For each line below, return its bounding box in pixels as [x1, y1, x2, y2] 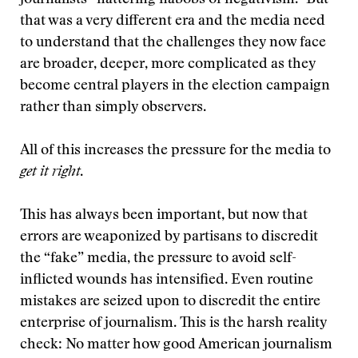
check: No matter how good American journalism [20, 338, 332, 352]
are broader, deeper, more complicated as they [20, 58, 316, 72]
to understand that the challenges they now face [20, 36, 326, 50]
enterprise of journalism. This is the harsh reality [20, 316, 327, 331]
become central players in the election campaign [20, 79, 330, 93]
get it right [20, 165, 80, 180]
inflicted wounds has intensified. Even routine [20, 273, 313, 288]
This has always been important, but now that [20, 209, 308, 223]
